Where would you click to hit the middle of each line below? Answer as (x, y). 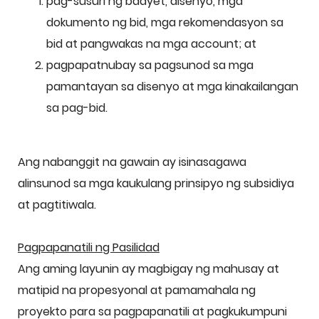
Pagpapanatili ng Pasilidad (89, 247)
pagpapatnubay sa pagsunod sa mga (150, 65)
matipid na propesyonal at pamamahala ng (137, 290)
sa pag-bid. (77, 108)
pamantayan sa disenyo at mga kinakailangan (172, 87)
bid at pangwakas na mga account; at (151, 44)
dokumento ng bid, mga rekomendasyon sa (165, 22)
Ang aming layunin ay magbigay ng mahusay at (148, 269)
